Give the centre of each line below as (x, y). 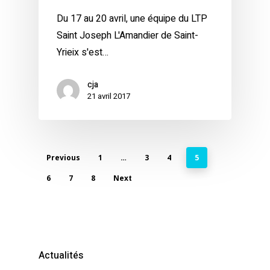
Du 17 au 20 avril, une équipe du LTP (132, 19)
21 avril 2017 (109, 96)
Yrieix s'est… (83, 53)
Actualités (61, 256)
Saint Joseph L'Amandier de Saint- (127, 36)
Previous (63, 158)
